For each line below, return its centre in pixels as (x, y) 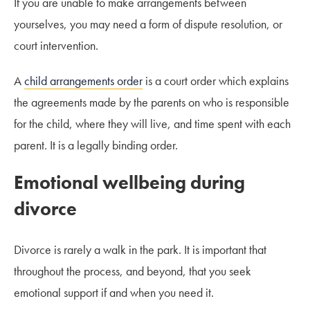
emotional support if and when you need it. (114, 292)
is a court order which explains (216, 80)
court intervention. (56, 45)
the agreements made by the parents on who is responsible (152, 102)
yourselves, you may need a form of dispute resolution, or (148, 24)
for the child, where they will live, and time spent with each (152, 123)
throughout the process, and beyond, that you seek (133, 271)
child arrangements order (83, 80)
